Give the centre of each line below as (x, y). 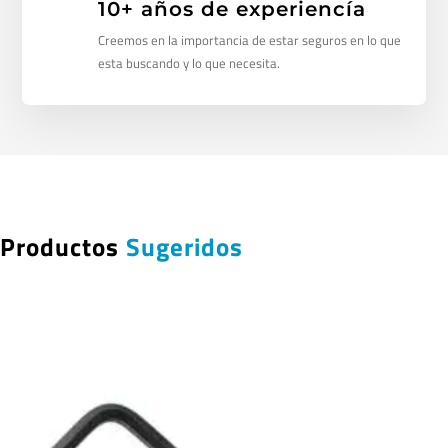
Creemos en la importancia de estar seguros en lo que (249, 40)
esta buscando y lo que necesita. (188, 63)
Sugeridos (184, 247)
